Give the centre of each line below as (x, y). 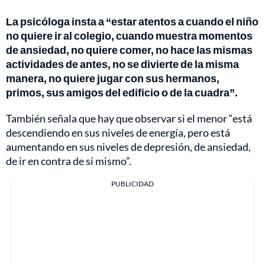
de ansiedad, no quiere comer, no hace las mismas (129, 49)
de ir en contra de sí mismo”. (69, 161)
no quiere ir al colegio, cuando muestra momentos (129, 35)
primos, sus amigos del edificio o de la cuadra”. (122, 92)
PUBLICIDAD (132, 183)
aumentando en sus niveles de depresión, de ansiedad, (128, 146)
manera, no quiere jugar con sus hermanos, (113, 78)
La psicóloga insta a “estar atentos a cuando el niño (132, 21)
